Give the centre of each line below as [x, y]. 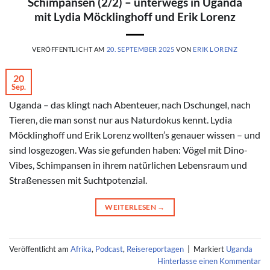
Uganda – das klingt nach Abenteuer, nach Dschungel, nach [130, 105]
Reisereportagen [155, 249]
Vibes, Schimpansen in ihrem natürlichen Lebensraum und [128, 165]
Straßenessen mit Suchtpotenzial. [78, 180]
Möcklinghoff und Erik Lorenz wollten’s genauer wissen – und [135, 135]
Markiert [210, 249]
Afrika [81, 249]
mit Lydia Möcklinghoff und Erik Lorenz [135, 17]
